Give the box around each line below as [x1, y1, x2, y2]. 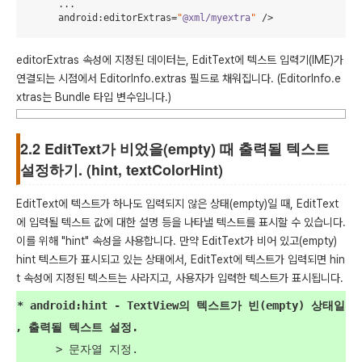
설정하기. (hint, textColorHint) [20, 159, 223, 180]
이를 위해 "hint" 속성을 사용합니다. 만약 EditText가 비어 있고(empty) [16, 234, 337, 247]
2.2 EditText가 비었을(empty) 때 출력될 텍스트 [20, 138, 330, 159]
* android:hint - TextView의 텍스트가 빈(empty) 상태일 [4, 299, 17, 312]
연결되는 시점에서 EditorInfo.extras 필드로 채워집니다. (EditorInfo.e [16, 71, 341, 85]
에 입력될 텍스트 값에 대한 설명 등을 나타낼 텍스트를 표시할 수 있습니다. [16, 216, 346, 229]
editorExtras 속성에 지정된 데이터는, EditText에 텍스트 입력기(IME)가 [16, 53, 343, 66]
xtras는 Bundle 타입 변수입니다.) [16, 90, 171, 103]
